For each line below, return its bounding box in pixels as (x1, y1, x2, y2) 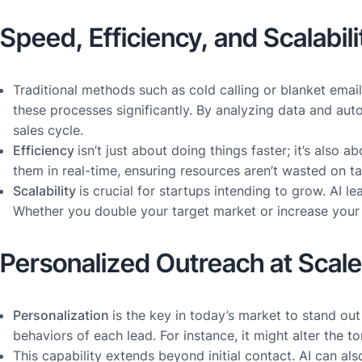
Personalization (13, 307, 112, 324)
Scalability (13, 183, 79, 200)
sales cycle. (13, 122, 83, 139)
